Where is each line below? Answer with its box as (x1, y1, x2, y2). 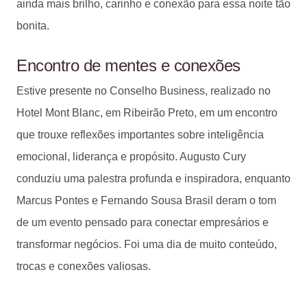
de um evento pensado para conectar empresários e (16, 216, 269, 228)
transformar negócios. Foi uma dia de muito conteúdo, (16, 238, 277, 250)
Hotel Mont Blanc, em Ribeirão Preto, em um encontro (16, 106, 278, 119)
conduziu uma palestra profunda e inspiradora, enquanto (16, 172, 291, 184)
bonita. (16, 19, 49, 32)
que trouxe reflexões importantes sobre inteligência (16, 128, 264, 140)
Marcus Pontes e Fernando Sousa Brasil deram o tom (16, 194, 276, 206)
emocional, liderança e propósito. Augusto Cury (16, 150, 246, 162)
